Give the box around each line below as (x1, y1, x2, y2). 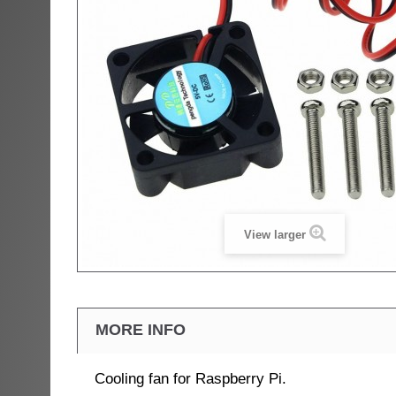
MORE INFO (95, 321, 186, 339)
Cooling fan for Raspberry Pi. (95, 370, 286, 387)
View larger (243, 228, 306, 241)
